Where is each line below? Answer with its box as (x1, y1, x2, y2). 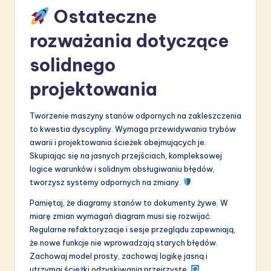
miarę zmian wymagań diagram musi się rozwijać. (30, 211, 212, 221)
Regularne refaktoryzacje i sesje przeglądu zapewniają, (30, 224, 235, 234)
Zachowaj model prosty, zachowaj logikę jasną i (30, 250, 207, 261)
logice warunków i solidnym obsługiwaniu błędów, (30, 163, 215, 174)
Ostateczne (49, 5, 157, 28)
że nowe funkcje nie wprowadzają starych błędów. (30, 237, 218, 247)
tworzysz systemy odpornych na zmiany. (30, 177, 183, 187)
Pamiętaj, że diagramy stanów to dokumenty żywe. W (30, 197, 228, 207)
